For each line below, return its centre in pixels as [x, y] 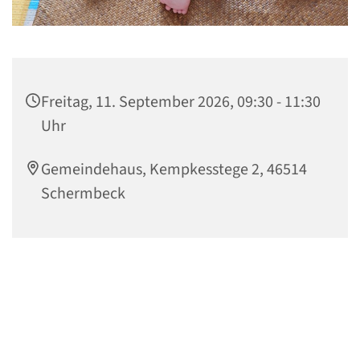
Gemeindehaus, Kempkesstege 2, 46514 [174, 169]
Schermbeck [83, 193]
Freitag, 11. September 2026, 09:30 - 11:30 [181, 102]
